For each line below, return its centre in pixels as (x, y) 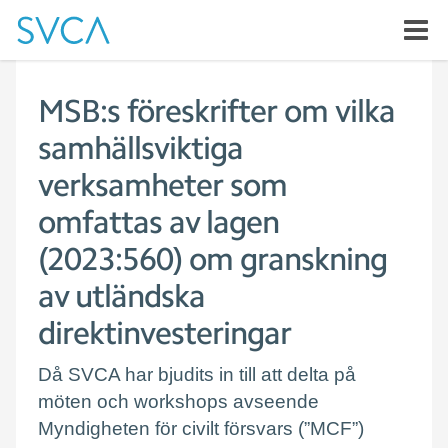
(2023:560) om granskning (212, 259)
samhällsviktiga (140, 148)
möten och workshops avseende (178, 400)
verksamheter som (162, 185)
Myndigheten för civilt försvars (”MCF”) (201, 427)
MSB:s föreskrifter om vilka (216, 111)
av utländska (121, 296)
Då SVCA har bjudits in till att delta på (197, 373)
